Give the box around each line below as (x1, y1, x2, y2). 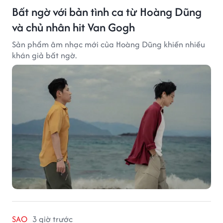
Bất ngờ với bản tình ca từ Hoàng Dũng (12, 3, 202, 20)
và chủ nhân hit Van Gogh (12, 19, 135, 36)
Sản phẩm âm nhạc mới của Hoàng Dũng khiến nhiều (12, 38, 205, 51)
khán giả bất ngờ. (12, 49, 77, 62)
